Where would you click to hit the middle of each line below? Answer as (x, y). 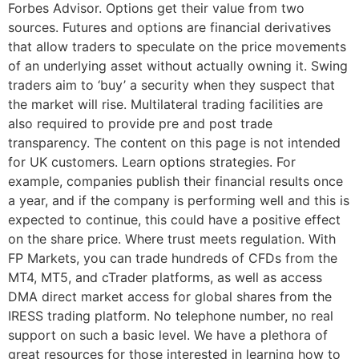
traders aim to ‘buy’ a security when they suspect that (171, 85)
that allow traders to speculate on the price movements (177, 46)
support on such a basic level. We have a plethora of (168, 335)
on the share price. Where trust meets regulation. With (172, 238)
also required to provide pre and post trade (140, 123)
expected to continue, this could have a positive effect (174, 219)
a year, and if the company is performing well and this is (179, 200)
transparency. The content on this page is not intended (174, 142)
